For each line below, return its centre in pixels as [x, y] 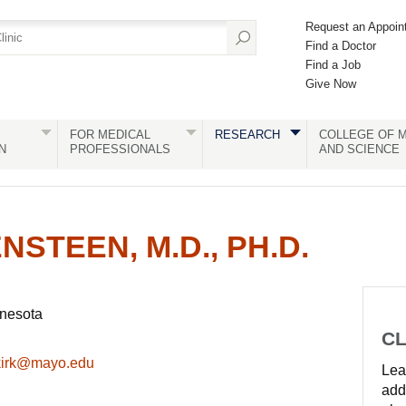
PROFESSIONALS [120, 149]
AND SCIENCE [359, 149]
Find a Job [333, 65]
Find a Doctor [341, 46]
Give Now [331, 84]
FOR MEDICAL [110, 135]
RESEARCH [247, 135]
